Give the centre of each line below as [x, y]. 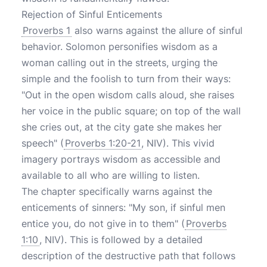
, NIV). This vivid [178, 143]
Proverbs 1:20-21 [103, 143]
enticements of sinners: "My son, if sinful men [123, 207]
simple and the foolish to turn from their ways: [126, 79]
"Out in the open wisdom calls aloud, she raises [128, 95]
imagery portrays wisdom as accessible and [121, 159]
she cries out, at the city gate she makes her [122, 127]
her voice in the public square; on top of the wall [131, 111]
